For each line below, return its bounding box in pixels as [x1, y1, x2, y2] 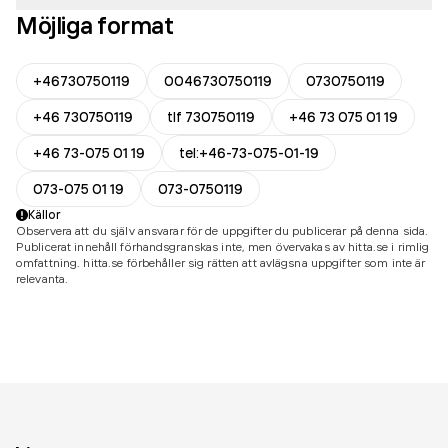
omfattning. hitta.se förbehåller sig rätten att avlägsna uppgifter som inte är [16, 255, 426, 270]
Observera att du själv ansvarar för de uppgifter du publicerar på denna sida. [16, 223, 429, 238]
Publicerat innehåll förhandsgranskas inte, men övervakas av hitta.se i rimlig [16, 239, 430, 254]
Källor [28, 207, 61, 222]
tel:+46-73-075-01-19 [179, 144, 319, 162]
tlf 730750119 [167, 108, 255, 126]
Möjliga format [16, 10, 174, 40]
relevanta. [16, 271, 69, 286]
